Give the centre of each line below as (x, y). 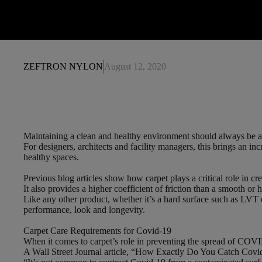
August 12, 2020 (135, 66)
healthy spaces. (51, 157)
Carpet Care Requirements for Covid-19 (97, 231)
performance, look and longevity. (84, 210)
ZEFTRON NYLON (63, 66)
